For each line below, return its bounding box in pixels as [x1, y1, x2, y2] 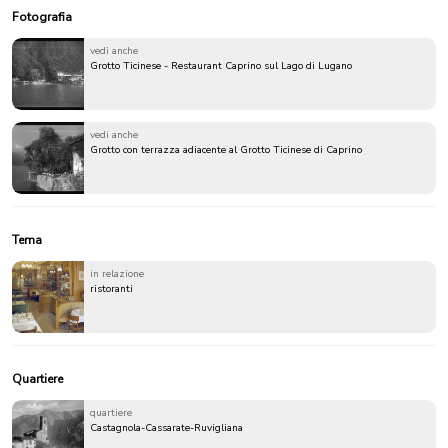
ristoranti [90, 281, 133, 296]
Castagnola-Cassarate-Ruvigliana [90, 420, 243, 435]
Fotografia [12, 8, 72, 25]
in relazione [90, 266, 144, 281]
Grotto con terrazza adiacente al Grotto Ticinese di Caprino [90, 142, 362, 157]
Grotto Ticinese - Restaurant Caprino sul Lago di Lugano [90, 58, 352, 73]
